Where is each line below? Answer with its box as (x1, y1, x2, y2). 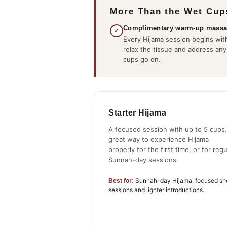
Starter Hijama (108, 108, 166, 118)
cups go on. (123, 55, 161, 64)
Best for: (108, 177, 134, 185)
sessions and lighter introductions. (108, 186, 204, 194)
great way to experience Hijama (108, 135, 209, 144)
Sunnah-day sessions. (108, 156, 178, 164)
